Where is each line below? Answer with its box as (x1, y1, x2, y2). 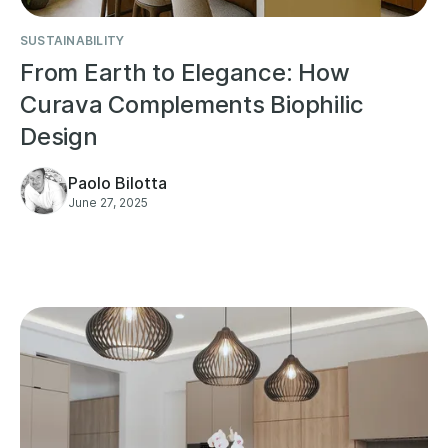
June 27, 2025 (68, 194, 148, 210)
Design (20, 121, 98, 151)
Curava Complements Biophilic (20, 89, 364, 119)
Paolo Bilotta (68, 172, 167, 193)
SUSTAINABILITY (20, 32, 125, 48)
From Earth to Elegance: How (20, 57, 350, 87)
